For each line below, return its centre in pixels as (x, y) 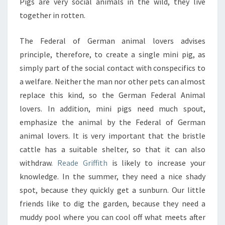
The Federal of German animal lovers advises (113, 41)
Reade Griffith (82, 163)
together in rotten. (52, 15)
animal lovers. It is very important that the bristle (113, 136)
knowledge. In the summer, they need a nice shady (113, 176)
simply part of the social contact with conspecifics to (113, 68)
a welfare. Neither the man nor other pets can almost (113, 81)
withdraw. (38, 163)
